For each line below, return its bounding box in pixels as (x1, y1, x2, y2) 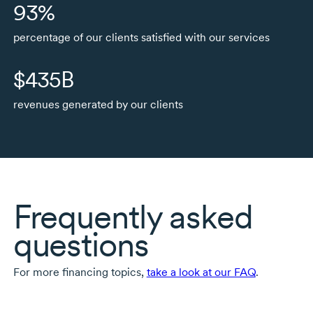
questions (13, 224, 149, 265)
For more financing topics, (13, 265, 147, 279)
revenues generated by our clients (13, 97, 183, 111)
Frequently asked (13, 196, 253, 237)
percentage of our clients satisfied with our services (13, 30, 270, 44)
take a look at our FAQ (146, 265, 256, 279)
